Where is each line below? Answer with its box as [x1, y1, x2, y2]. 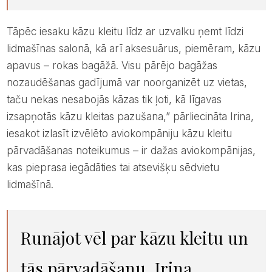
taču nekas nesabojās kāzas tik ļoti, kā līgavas [6, 93, 222, 106]
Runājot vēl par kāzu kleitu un [20, 226, 32, 249]
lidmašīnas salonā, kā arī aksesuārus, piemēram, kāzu [6, 42, 260, 55]
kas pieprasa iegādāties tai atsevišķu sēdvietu [6, 161, 219, 174]
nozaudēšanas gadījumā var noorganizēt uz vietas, [6, 76, 247, 89]
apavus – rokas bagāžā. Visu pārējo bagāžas [6, 59, 217, 72]
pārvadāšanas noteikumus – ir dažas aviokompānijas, [6, 144, 256, 157]
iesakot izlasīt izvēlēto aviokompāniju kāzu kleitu [6, 127, 232, 140]
